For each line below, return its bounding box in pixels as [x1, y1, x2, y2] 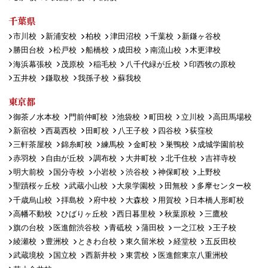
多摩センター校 [196, 181, 251, 191]
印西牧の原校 [188, 59, 236, 69]
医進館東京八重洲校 [157, 251, 228, 260]
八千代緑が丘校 [125, 59, 180, 69]
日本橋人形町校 [190, 195, 245, 205]
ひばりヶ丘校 [61, 209, 108, 218]
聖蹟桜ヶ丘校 [13, 181, 60, 191]
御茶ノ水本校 [13, 112, 60, 121]
